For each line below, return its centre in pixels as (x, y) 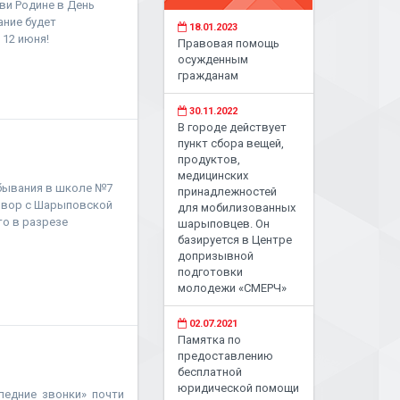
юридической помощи (239, 388)
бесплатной (210, 372)
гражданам (208, 75)
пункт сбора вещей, (231, 143)
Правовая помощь (229, 43)
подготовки (211, 272)
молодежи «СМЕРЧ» (233, 288)
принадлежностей (228, 192)
